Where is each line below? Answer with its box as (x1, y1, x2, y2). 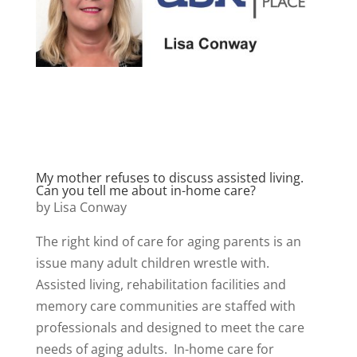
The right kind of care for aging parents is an (35, 232, 301, 250)
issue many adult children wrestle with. (35, 253, 269, 272)
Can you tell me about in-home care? (35, 181, 256, 199)
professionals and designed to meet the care (35, 318, 304, 336)
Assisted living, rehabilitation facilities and (35, 275, 286, 293)
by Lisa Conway (35, 198, 127, 216)
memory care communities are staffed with (35, 296, 296, 315)
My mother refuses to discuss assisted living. (35, 168, 304, 186)
